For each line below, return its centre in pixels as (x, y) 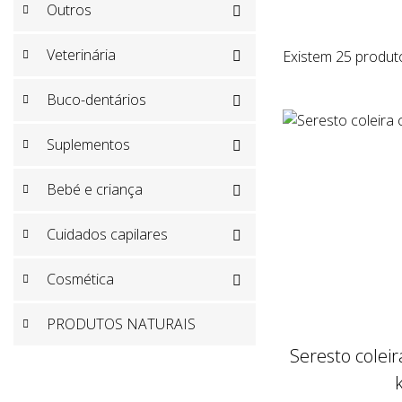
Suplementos (88, 145)
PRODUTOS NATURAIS (121, 324)
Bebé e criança (95, 190)
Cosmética (80, 280)
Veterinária (81, 55)
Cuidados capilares (107, 235)
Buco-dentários (96, 100)
